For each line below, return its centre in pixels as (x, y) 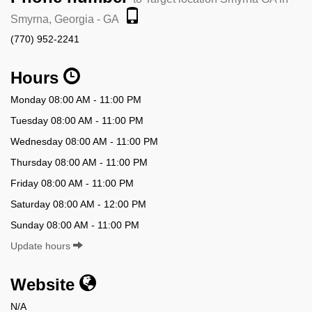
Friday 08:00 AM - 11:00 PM (72, 183)
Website (45, 284)
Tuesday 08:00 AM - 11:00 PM (77, 120)
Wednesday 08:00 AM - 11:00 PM (84, 141)
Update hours (42, 245)
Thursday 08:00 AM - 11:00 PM (79, 162)
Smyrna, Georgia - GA (65, 19)
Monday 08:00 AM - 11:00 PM (76, 99)
